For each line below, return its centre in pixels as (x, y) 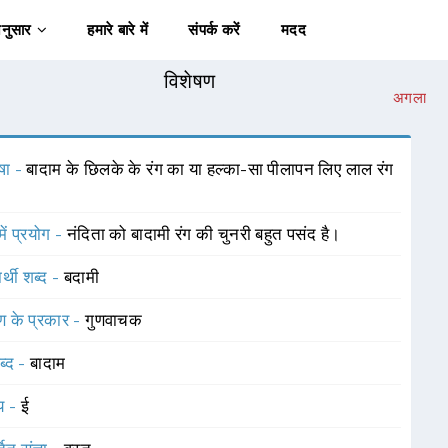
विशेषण (189, 81)
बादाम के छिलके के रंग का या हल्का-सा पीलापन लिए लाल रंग (210, 169)
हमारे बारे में (118, 30)
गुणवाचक (114, 320)
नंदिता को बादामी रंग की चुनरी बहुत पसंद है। (203, 234)
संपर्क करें (214, 30)
